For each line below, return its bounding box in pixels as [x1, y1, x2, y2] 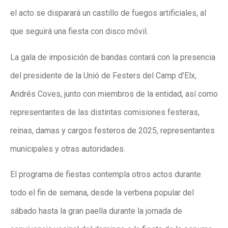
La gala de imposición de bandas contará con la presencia [10, 52, 215, 62]
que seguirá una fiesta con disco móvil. [10, 26, 148, 37]
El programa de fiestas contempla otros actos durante [10, 169, 201, 180]
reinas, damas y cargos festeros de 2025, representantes [10, 125, 215, 135]
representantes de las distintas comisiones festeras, [10, 107, 199, 117]
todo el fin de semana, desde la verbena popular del [10, 188, 194, 198]
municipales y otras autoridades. [10, 144, 125, 154]
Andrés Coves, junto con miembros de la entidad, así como [10, 89, 218, 99]
